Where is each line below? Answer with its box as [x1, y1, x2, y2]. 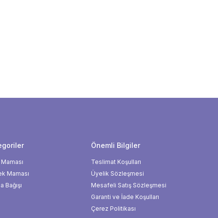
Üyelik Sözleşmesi [91, 170, 144, 177]
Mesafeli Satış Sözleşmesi [91, 182, 166, 189]
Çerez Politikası [91, 205, 136, 212]
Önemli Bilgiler [91, 141, 140, 149]
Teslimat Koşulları [91, 158, 141, 165]
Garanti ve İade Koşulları [91, 193, 159, 200]
